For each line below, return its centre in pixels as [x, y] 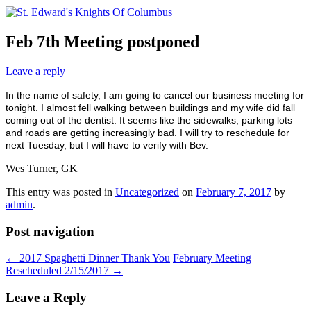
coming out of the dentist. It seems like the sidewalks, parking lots [149, 120]
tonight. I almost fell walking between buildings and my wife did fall [150, 108]
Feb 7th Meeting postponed [102, 41]
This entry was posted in [60, 192]
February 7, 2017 [234, 192]
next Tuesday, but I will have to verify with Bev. [107, 145]
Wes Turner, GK [42, 168]
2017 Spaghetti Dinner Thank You [93, 258]
